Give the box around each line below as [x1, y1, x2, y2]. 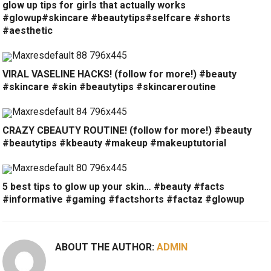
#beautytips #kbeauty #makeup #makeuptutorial [2, 137, 227, 149]
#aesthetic [2, 25, 53, 37]
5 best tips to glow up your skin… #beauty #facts [2, 181, 225, 193]
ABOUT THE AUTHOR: [55, 241, 157, 253]
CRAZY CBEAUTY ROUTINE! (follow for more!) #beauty [2, 125, 252, 137]
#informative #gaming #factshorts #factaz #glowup [2, 194, 245, 206]
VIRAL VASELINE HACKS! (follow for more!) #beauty [2, 68, 237, 80]
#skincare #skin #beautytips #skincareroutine [2, 81, 217, 93]
